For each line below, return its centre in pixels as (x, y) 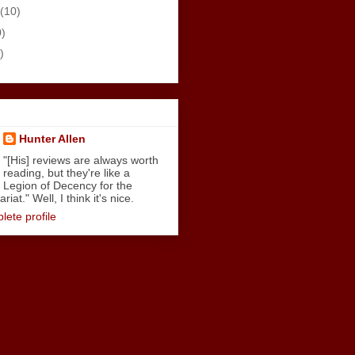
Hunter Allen (52, 138)
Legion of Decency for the (67, 185)
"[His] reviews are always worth (80, 160)
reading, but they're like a (66, 172)
